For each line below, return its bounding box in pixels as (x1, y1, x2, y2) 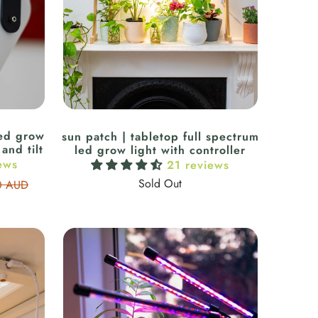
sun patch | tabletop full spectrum (61, 128, 259, 145)
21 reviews (167, 156, 230, 173)
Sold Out (138, 175, 182, 192)
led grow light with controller (75, 141, 246, 158)
